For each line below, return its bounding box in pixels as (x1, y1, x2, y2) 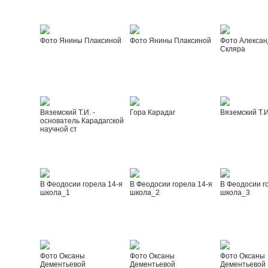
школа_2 (130, 188, 160, 197)
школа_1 (40, 188, 70, 197)
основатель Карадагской (40, 117, 124, 125)
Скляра (220, 45, 245, 53)
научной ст (40, 125, 77, 133)
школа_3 (220, 188, 250, 197)
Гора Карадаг (130, 108, 176, 117)
